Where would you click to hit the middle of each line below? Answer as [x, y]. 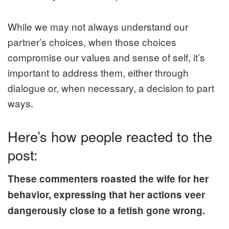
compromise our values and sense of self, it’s [106, 57]
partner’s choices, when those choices [92, 41]
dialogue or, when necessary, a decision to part [111, 87]
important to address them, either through [98, 72]
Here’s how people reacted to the [110, 136]
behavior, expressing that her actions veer [106, 195]
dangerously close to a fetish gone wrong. [106, 211]
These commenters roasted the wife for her [108, 179]
